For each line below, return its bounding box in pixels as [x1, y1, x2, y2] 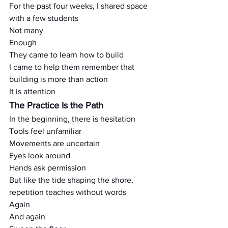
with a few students [9, 14, 78, 22]
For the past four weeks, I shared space [9, 2, 150, 10]
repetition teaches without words [9, 188, 126, 196]
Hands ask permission [9, 163, 86, 172]
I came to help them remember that [9, 63, 136, 71]
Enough [9, 38, 37, 47]
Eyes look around [9, 151, 70, 160]
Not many [9, 26, 43, 35]
